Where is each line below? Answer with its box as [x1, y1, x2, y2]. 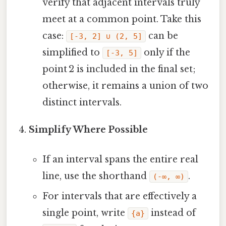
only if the [141, 47, 190, 59]
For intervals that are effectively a [42, 191, 197, 202]
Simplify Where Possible [29, 124, 148, 136]
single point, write [42, 207, 128, 219]
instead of [148, 207, 196, 219]
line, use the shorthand [42, 171, 149, 182]
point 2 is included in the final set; [42, 64, 196, 75]
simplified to [42, 47, 102, 59]
